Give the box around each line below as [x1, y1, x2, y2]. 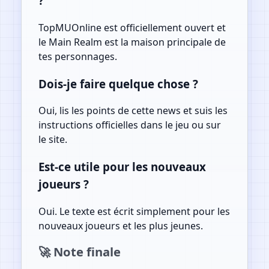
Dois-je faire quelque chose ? [38, 76, 198, 91]
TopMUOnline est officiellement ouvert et [38, 20, 226, 34]
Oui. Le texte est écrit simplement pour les [38, 204, 230, 218]
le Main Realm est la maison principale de [38, 35, 226, 49]
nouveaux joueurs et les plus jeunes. [38, 219, 203, 232]
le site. [38, 133, 67, 147]
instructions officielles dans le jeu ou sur [38, 118, 221, 132]
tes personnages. [38, 49, 117, 63]
